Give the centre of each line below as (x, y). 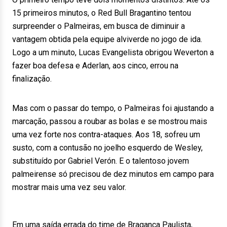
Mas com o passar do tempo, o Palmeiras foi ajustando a (113, 108)
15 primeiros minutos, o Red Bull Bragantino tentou (102, 13)
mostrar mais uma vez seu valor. (69, 187)
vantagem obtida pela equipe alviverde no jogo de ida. (107, 39)
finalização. (32, 79)
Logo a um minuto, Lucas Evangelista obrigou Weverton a (113, 52)
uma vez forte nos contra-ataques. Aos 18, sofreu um (106, 135)
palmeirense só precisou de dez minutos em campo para (113, 174)
